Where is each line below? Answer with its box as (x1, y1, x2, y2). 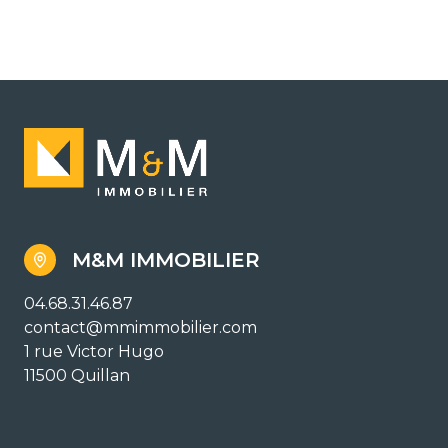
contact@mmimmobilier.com (24, 317, 257, 337)
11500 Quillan (24, 365, 130, 385)
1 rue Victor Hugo (24, 341, 164, 361)
